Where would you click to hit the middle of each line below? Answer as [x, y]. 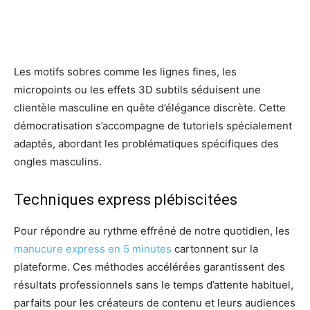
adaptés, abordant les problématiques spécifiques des [146, 144]
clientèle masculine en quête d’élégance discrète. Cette [150, 108]
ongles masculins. [58, 162]
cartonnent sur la [215, 249]
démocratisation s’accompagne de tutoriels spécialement [153, 126]
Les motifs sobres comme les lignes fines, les [125, 72]
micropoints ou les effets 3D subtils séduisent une [137, 90]
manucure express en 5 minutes [93, 249]
